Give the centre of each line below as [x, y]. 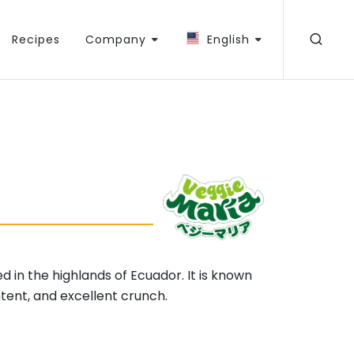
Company [116, 40]
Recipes [36, 40]
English [228, 40]
